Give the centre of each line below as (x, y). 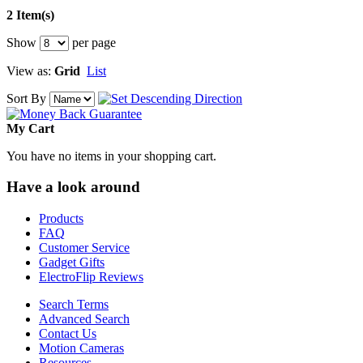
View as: (29, 70)
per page (92, 42)
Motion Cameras (81, 348)
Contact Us (68, 333)
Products (61, 218)
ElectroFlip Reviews (91, 276)
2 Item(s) (30, 15)
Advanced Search (84, 318)
